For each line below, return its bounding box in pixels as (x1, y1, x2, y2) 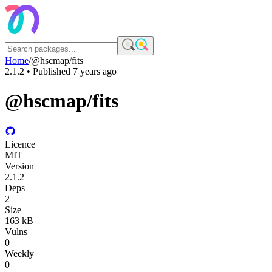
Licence (5, 138, 35, 149)
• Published (24, 66, 73, 76)
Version (5, 160, 34, 171)
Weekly (5, 248, 34, 259)
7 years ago (73, 66, 117, 76)
